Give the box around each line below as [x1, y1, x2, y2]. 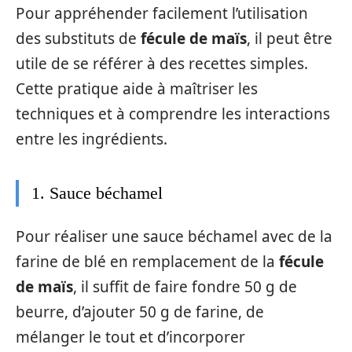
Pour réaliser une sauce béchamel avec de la [16, 226, 332, 247]
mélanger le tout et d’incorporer [16, 327, 245, 347]
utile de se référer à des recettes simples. [16, 53, 308, 74]
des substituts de [16, 27, 141, 49]
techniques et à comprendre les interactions [16, 103, 330, 124]
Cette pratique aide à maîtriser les [16, 78, 258, 99]
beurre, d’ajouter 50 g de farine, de [16, 302, 264, 322]
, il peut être [247, 27, 332, 49]
